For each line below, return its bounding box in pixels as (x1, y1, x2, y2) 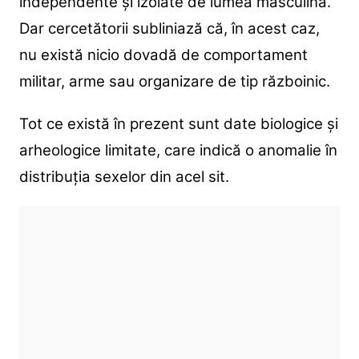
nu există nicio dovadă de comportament (18, 45, 308, 64)
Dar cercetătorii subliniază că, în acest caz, (18, 18, 320, 38)
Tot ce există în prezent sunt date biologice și (18, 114, 338, 133)
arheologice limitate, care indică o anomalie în (18, 140, 337, 159)
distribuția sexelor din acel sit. (18, 167, 229, 186)
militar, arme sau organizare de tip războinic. (18, 71, 330, 91)
